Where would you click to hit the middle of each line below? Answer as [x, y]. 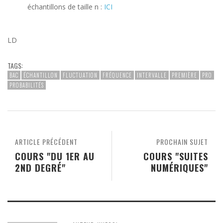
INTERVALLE [152, 75]
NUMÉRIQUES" [179, 168]
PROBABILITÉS [27, 85]
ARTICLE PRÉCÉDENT [46, 142]
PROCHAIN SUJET [182, 142]
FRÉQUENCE [117, 75]
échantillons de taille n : [66, 7]
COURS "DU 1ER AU [55, 156]
